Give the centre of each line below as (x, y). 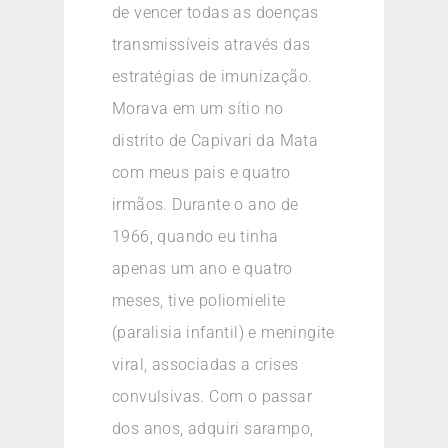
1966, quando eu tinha (195, 237)
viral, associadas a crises (205, 365)
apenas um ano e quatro (202, 269)
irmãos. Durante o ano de (205, 205)
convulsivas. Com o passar (212, 397)
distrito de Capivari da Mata (215, 141)
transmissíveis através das (211, 45)
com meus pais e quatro (201, 173)
